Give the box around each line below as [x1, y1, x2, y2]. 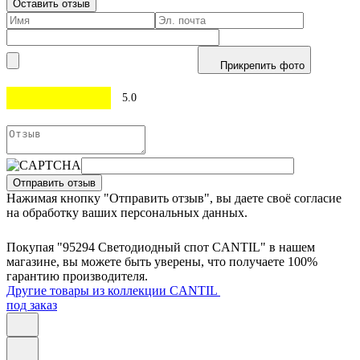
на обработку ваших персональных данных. [6, 206, 247, 219]
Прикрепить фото [220, 59, 305, 72]
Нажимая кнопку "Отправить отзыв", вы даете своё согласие [6, 191, 342, 205]
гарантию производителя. [6, 269, 148, 283]
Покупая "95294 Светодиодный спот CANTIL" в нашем [6, 240, 315, 254]
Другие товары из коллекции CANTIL [6, 284, 220, 297]
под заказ [6, 298, 57, 312]
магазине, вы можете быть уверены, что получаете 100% [6, 255, 317, 268]
